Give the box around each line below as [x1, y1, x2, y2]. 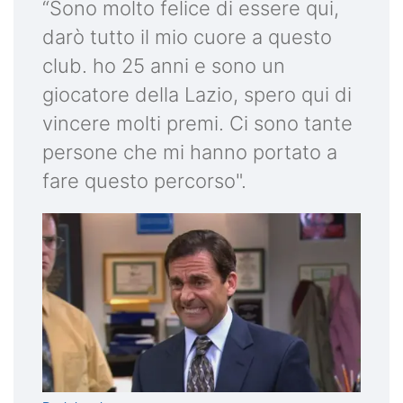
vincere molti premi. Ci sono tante [42, 112, 353, 136]
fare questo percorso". [42, 169, 246, 193]
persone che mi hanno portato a [42, 140, 337, 165]
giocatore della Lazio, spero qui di [42, 83, 352, 107]
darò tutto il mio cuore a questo [42, 25, 332, 49]
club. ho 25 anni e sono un [42, 54, 285, 78]
